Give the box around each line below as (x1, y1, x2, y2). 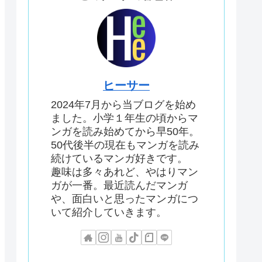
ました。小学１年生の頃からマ (51, 112, 198, 124)
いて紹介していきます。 (51, 206, 167, 218)
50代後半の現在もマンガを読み (51, 139, 199, 151)
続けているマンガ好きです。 (51, 152, 188, 164)
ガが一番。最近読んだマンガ (51, 179, 188, 191)
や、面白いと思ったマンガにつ (51, 192, 198, 205)
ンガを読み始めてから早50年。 (51, 125, 199, 137)
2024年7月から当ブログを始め (51, 98, 196, 111)
